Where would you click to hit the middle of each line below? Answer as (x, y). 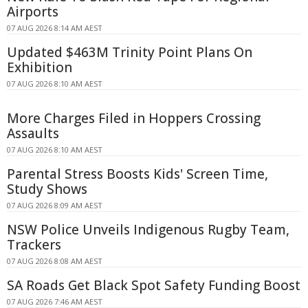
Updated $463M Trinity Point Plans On (130, 52)
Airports (33, 11)
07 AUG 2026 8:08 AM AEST (55, 261)
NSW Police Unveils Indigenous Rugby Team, (148, 229)
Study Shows (47, 189)
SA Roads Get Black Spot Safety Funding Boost (154, 285)
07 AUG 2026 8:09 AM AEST (55, 205)
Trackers (34, 244)
